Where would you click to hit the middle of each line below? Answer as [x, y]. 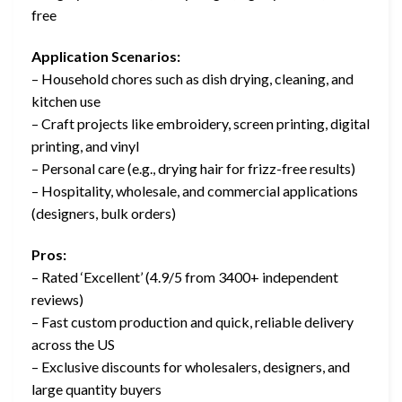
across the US [73, 344]
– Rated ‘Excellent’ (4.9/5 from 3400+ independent [185, 276]
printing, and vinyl [85, 146]
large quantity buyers [96, 389]
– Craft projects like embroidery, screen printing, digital [201, 124]
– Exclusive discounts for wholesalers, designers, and [191, 366]
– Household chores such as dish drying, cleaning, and [192, 79]
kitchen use [66, 101]
